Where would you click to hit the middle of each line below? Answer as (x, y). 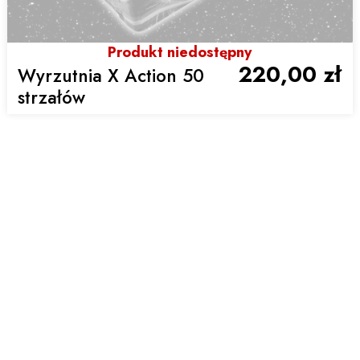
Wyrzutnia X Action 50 (111, 75)
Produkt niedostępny (180, 52)
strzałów (52, 97)
